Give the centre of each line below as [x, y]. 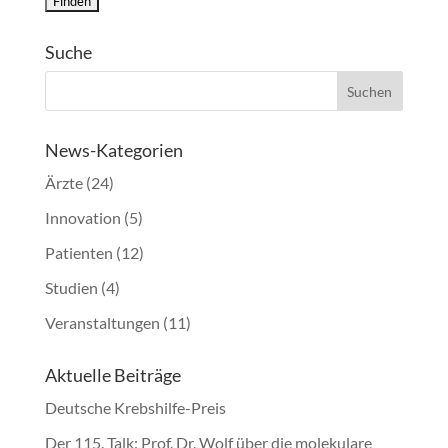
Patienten [78, 252]
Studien [71, 287]
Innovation [82, 217]
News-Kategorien [113, 150]
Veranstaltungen [102, 322]
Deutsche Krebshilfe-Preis [135, 407]
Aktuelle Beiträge [112, 375]
